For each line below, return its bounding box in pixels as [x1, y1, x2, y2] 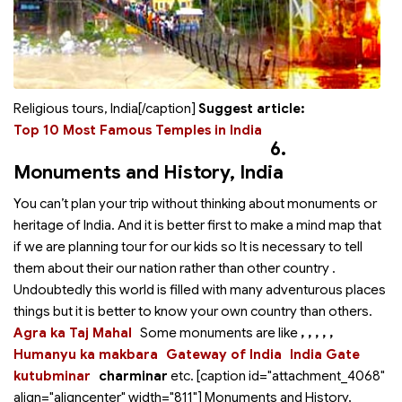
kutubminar [13, 368, 91, 384]
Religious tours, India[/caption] [13, 100, 198, 117]
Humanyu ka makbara [13, 346, 158, 363]
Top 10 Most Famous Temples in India [13, 122, 262, 138]
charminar [99, 368, 168, 384]
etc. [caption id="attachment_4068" [168, 368, 385, 384]
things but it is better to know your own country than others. [13, 303, 372, 319]
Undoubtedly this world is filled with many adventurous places [13, 282, 386, 298]
